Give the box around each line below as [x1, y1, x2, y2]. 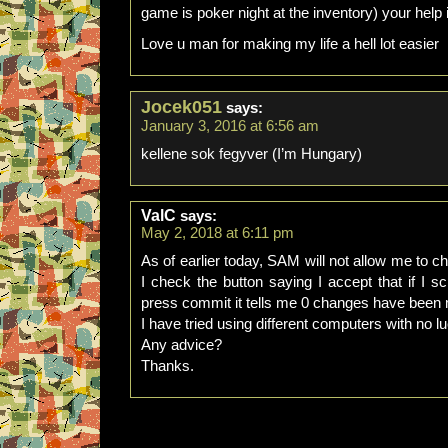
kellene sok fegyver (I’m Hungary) [141, 146, 362, 162]
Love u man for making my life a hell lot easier [141, 36, 439, 52]
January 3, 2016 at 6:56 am [141, 118, 319, 134]
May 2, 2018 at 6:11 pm [141, 225, 294, 241]
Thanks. [141, 358, 194, 374]
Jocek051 [141, 97, 222, 117]
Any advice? [141, 337, 222, 353]
